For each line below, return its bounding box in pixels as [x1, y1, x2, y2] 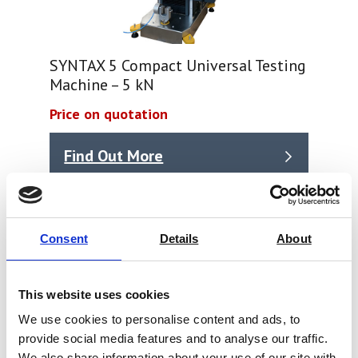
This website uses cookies [18, 287, 170, 301]
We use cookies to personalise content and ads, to [18, 312, 300, 326]
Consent [40, 231, 88, 245]
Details [159, 231, 199, 245]
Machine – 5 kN [50, 74, 155, 95]
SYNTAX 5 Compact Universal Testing [50, 54, 307, 76]
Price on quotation [50, 104, 169, 123]
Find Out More [64, 145, 164, 167]
